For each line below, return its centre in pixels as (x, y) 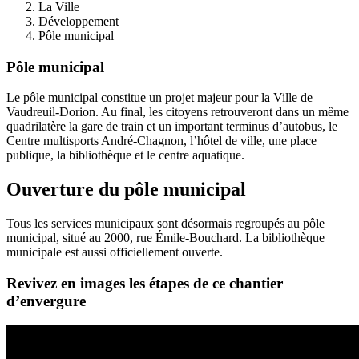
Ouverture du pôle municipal (126, 190)
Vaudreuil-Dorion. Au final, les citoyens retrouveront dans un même (177, 112)
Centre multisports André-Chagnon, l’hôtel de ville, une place (161, 141)
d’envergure (46, 301)
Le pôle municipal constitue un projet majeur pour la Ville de (159, 98)
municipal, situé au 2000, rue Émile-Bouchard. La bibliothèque (165, 238)
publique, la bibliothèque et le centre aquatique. (125, 155)
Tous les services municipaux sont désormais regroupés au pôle (165, 224)
